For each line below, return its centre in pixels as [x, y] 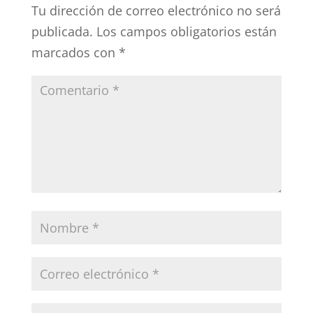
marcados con [75, 52]
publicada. [62, 31]
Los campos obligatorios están [186, 31]
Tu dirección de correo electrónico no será [156, 10]
